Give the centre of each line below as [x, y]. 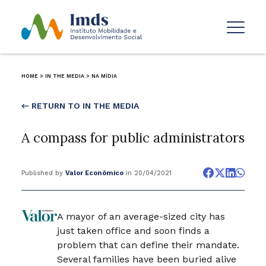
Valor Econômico [94, 173]
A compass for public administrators [133, 137]
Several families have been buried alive [147, 259]
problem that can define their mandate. [148, 245]
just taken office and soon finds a [134, 230]
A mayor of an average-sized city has [141, 216]
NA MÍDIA [104, 76]
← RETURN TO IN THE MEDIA [80, 105]
